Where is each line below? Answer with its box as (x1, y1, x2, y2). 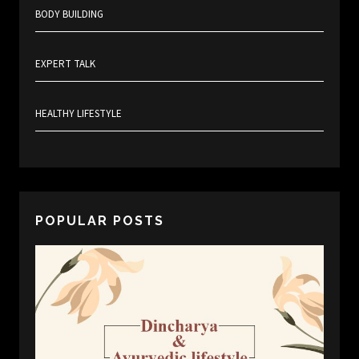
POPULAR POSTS (35, 213, 164, 229)
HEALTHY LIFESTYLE (35, 107, 122, 122)
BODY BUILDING (35, 7, 103, 22)
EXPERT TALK (35, 57, 95, 72)
